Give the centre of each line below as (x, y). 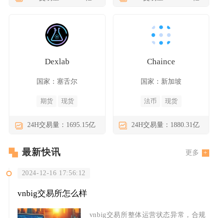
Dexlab (57, 61)
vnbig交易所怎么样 (52, 193)
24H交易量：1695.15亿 (61, 125)
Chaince (161, 61)
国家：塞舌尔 (57, 81)
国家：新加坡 (161, 81)
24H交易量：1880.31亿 (165, 125)
